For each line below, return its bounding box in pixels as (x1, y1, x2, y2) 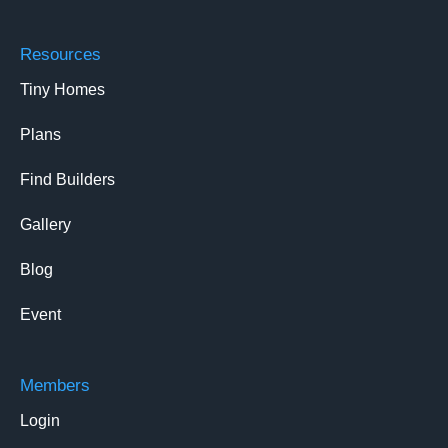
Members (20, 376, 90, 396)
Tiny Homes (20, 81, 105, 99)
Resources (20, 45, 101, 65)
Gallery (20, 216, 71, 234)
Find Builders (20, 171, 115, 189)
